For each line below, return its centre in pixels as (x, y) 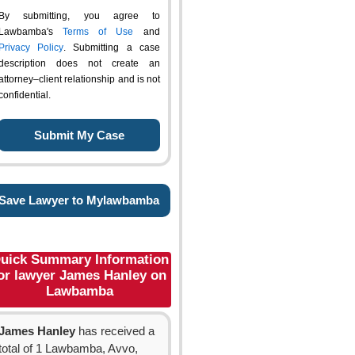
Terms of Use (98, 32)
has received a (115, 331)
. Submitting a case (112, 48)
